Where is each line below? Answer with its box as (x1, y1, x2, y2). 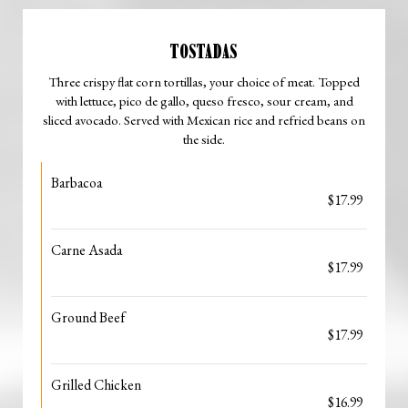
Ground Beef (51, 308, 125, 327)
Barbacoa (51, 173, 102, 192)
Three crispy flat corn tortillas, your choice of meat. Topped (48, 73, 360, 90)
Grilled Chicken (51, 375, 141, 394)
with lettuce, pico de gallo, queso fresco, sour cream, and (55, 92, 353, 109)
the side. (183, 130, 225, 148)
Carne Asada (51, 240, 122, 260)
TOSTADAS (170, 39, 238, 64)
